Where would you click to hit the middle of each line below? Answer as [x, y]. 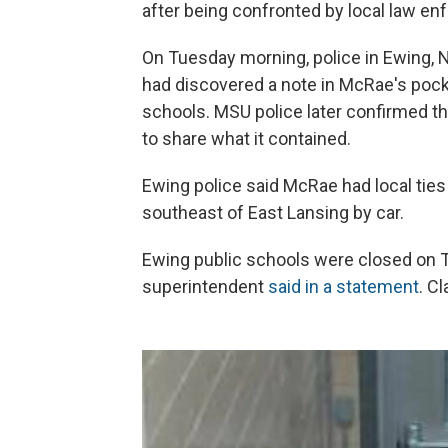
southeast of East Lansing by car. [273, 212]
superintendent [205, 286]
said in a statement [343, 286]
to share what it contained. [246, 138]
